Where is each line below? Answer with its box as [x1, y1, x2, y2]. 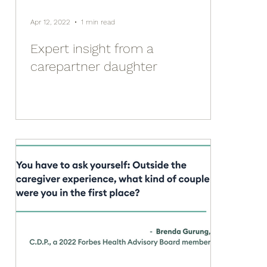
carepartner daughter [30, 59, 157, 74]
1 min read [81, 18, 115, 26]
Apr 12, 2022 [30, 18, 70, 26]
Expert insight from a [30, 41, 154, 56]
